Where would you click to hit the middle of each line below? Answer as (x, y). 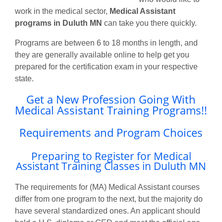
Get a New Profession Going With (111, 99)
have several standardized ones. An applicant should (108, 211)
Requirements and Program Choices (111, 133)
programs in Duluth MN (58, 23)
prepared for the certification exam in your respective (106, 67)
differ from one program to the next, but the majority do (109, 199)
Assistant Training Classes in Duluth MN (111, 166)
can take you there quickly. (149, 23)
